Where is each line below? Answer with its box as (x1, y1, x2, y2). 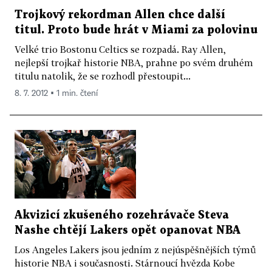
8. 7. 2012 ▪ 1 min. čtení (15, 89, 98, 98)
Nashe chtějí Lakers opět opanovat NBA (15, 225, 240, 236)
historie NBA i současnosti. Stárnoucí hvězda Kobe (15, 257, 235, 269)
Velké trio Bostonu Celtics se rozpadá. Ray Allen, (15, 44, 226, 55)
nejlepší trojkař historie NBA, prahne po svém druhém (15, 57, 253, 69)
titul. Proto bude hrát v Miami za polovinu (15, 25, 257, 36)
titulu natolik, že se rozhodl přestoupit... (15, 70, 191, 82)
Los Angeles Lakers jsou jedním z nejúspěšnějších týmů (15, 244, 256, 256)
